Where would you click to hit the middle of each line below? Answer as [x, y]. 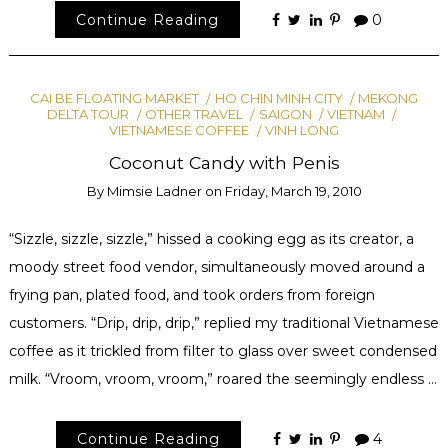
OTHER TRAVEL [193, 113]
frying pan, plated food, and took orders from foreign [191, 294]
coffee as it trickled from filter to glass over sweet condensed [222, 350]
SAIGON [285, 113]
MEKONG [388, 97]
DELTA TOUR [88, 113]
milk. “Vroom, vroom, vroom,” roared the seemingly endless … [222, 378]
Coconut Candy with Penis [224, 163]
